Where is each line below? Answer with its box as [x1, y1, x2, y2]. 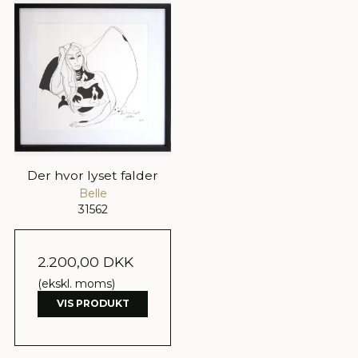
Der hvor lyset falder [27, 168, 158, 184]
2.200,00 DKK [38, 253, 133, 271]
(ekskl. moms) [38, 276, 115, 292]
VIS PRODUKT [56, 297, 129, 310]
